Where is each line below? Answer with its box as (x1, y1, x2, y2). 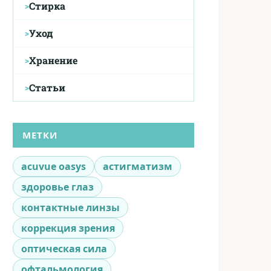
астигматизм (103, 159, 172, 173)
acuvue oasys (21, 159, 86, 173)
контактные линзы (21, 200, 120, 214)
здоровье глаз (21, 180, 94, 194)
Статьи (29, 80, 65, 94)
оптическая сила (21, 241, 107, 255)
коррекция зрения (21, 221, 115, 235)
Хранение (29, 53, 77, 67)
